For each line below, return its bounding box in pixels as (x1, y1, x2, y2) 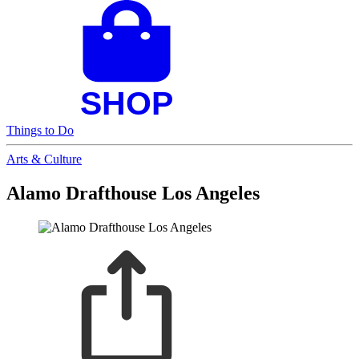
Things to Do (6, 123, 74, 137)
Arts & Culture (6, 151, 82, 166)
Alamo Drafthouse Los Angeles (6, 182, 260, 204)
